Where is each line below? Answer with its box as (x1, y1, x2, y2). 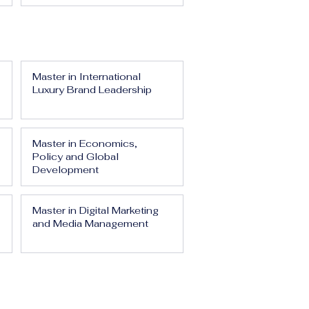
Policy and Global (32, 150, 119, 163)
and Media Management (32, 217, 148, 230)
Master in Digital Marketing (32, 204, 159, 217)
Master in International (32, 70, 141, 83)
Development (32, 163, 99, 176)
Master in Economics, (32, 137, 137, 150)
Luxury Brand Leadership (32, 83, 152, 96)
